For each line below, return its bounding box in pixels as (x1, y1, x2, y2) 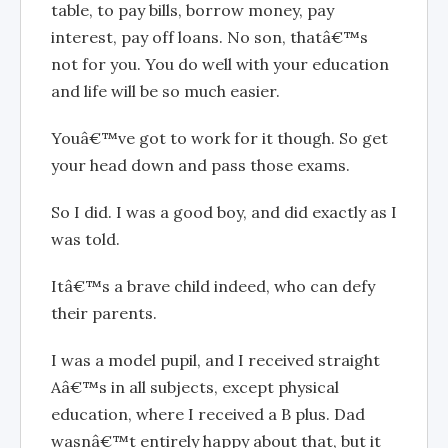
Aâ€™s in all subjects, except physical (51, 376, 339, 397)
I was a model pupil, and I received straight (51, 349, 380, 370)
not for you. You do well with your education (51, 53, 389, 74)
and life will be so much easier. (51, 80, 280, 101)
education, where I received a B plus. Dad (51, 403, 365, 424)
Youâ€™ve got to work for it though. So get (51, 127, 388, 148)
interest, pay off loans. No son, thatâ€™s (51, 26, 368, 47)
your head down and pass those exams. (51, 154, 350, 175)
